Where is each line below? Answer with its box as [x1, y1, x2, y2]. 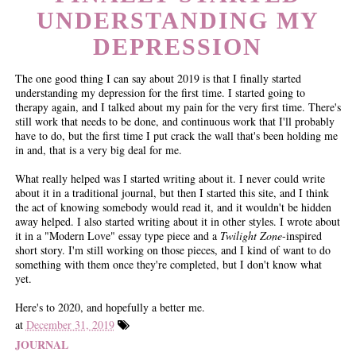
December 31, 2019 [25, 317, 114, 332]
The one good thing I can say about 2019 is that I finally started [14, 71, 301, 86]
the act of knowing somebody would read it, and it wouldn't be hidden [14, 199, 331, 215]
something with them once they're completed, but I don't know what [14, 257, 322, 272]
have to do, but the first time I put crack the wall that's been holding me [14, 128, 338, 143]
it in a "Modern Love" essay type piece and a [14, 228, 220, 243]
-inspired [281, 228, 322, 243]
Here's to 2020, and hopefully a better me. [14, 300, 205, 315]
